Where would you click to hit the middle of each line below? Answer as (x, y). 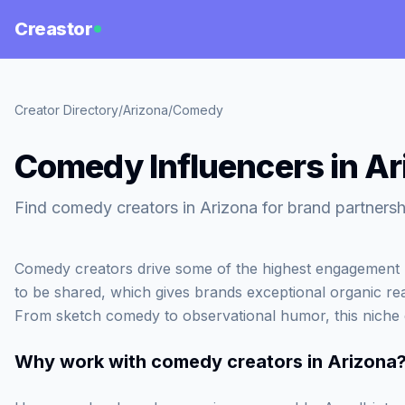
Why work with (83, 362)
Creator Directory (66, 110)
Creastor (53, 29)
